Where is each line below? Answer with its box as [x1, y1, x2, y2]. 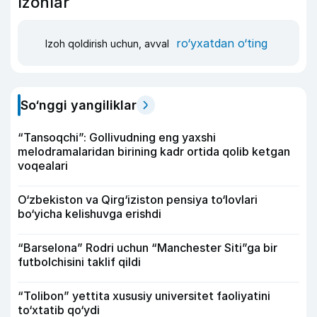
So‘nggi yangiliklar [21, 98, 137, 113]
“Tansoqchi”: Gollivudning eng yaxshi [18, 130, 216, 144]
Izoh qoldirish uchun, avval [45, 37, 172, 50]
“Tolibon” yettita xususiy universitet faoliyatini [18, 289, 270, 303]
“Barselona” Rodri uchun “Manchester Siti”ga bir [18, 241, 277, 255]
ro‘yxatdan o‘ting [176, 35, 267, 50]
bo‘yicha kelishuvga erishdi [18, 207, 161, 221]
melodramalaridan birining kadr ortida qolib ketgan [18, 144, 290, 158]
